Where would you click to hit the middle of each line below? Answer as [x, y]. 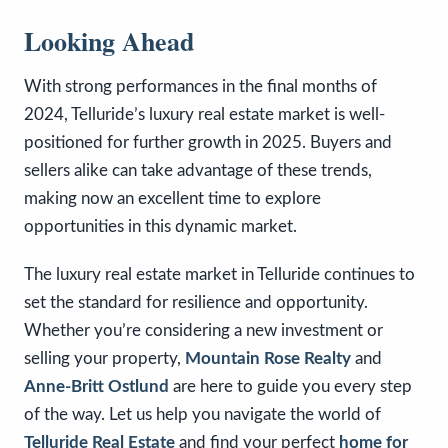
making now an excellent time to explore [172, 198]
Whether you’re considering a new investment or [203, 330]
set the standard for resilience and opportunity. [196, 302]
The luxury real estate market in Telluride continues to [219, 274]
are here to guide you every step [290, 386]
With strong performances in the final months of [200, 86]
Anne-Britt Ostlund [96, 386]
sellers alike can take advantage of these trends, [198, 170]
